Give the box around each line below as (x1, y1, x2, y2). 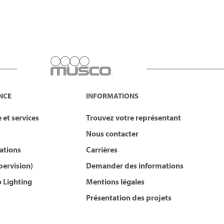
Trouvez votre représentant (86, 112, 181, 123)
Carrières (86, 144, 117, 155)
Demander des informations (86, 160, 183, 171)
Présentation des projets (86, 192, 171, 203)
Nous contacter (86, 128, 138, 139)
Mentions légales (86, 176, 144, 187)
